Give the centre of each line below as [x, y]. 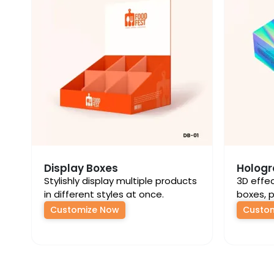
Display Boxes [81, 168]
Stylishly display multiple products [120, 181]
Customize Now [85, 210]
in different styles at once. [104, 194]
